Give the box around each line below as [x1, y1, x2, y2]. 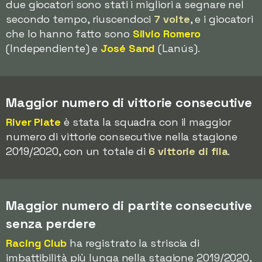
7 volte [154, 12, 190, 26]
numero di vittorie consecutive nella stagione [6, 130, 237, 143]
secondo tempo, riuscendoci [6, 12, 154, 26]
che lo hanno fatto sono [6, 27, 133, 40]
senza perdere [6, 215, 96, 232]
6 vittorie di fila [149, 144, 228, 158]
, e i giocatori [189, 12, 254, 26]
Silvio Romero [132, 27, 201, 40]
